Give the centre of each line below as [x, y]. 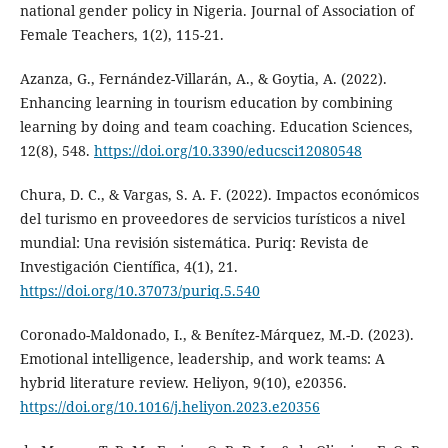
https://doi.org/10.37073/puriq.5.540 [139, 291]
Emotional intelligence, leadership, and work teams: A [202, 359]
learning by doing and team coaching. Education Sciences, [216, 127]
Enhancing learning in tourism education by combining [206, 103]
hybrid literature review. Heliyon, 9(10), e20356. [183, 383]
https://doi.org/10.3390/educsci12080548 [227, 151]
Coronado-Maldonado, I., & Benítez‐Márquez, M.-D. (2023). [216, 335]
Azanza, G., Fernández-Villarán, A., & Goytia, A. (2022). [203, 79]
